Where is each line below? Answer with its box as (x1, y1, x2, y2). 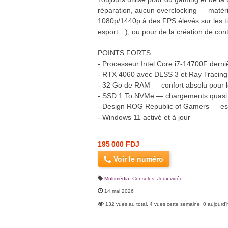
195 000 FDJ (98, 139, 139, 148)
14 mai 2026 (104, 188, 134, 194)
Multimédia (104, 175, 129, 181)
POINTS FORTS (98, 48, 151, 57)
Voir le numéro (111, 153, 163, 164)
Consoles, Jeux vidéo (132, 175, 183, 181)
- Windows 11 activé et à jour (98, 112, 190, 121)
